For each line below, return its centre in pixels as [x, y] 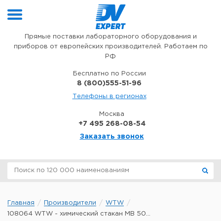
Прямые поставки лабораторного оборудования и [110, 37]
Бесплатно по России [109, 74]
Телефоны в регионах [109, 96]
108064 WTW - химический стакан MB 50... [79, 214]
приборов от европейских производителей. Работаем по [110, 47]
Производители [70, 203]
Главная [21, 203]
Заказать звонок [112, 137]
